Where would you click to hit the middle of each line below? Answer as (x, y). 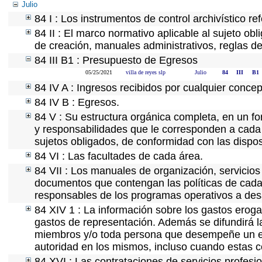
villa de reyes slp (146, 72)
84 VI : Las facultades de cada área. (119, 156)
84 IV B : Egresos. (77, 102)
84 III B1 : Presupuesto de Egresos (116, 60)
